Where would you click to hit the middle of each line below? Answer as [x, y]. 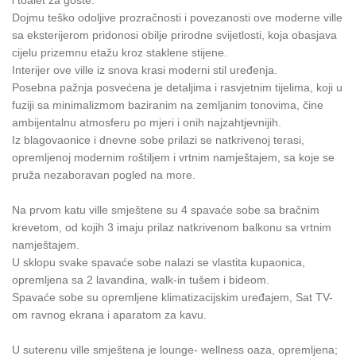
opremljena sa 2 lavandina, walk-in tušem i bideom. [141, 279]
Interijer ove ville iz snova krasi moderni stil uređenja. [146, 70]
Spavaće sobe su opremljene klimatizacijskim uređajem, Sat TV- [172, 297]
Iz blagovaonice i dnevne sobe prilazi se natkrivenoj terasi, [158, 139]
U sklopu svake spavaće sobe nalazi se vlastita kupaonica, [159, 262]
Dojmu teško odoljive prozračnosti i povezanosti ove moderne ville [177, 17]
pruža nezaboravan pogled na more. [104, 174]
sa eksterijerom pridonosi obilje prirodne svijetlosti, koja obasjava [174, 35]
